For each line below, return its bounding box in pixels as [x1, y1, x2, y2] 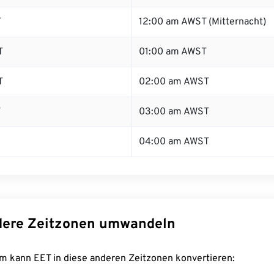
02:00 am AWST [139, 76, 209, 88]
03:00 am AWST [139, 106, 209, 118]
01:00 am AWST [139, 46, 207, 58]
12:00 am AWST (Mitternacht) [139, 16, 266, 28]
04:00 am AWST [139, 136, 209, 148]
